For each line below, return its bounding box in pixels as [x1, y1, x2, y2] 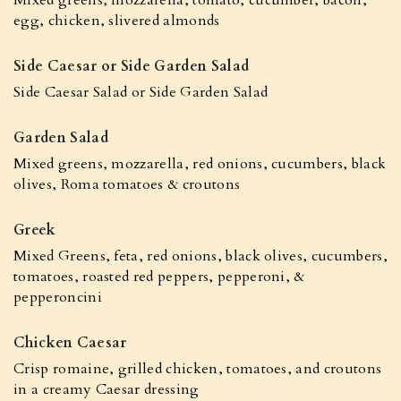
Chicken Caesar [13, 333, 127, 353]
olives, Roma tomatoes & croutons [13, 175, 241, 194]
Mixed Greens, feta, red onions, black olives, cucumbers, [13, 246, 388, 266]
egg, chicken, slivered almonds [13, 11, 220, 30]
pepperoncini [13, 287, 102, 307]
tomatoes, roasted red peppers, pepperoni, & [13, 267, 305, 286]
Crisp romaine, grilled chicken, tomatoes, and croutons [13, 359, 382, 379]
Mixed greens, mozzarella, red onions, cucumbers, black [13, 154, 387, 174]
